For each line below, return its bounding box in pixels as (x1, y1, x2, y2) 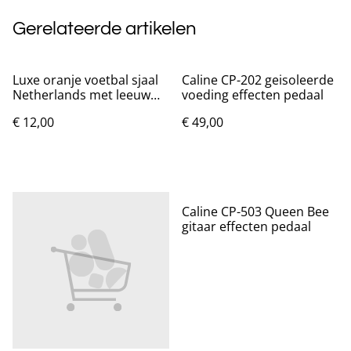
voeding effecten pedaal (182, 85, 324, 103)
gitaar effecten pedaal (182, 217, 311, 235)
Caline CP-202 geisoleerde (182, 71, 334, 89)
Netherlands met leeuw (13, 85, 150, 103)
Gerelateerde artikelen (13, 18, 197, 38)
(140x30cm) (13, 100, 80, 118)
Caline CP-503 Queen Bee (182, 202, 329, 220)
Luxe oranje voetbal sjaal (13, 71, 158, 89)
